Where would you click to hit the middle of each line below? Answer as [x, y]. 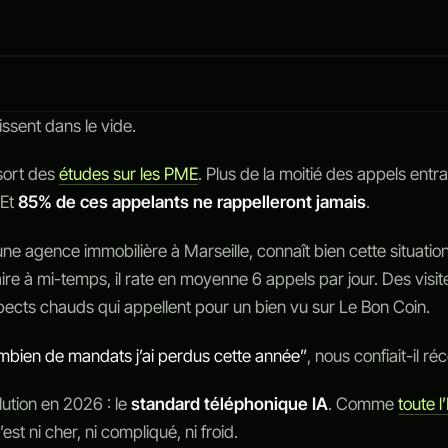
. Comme [363, 404]
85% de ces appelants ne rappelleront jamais [192, 202]
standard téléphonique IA [230, 404]
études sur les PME [129, 174]
